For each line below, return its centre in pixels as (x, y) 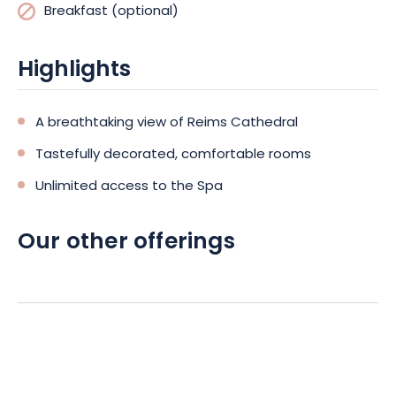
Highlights (74, 71)
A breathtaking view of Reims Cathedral (167, 123)
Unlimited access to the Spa (129, 187)
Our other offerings (126, 243)
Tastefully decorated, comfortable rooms (173, 155)
